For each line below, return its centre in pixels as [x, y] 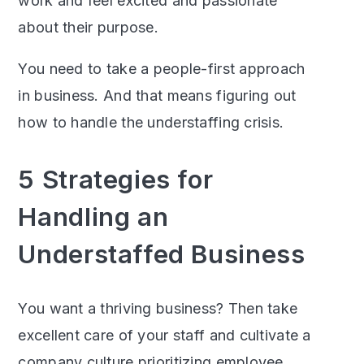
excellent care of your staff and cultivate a [165, 336]
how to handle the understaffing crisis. [151, 123]
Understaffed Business [162, 254]
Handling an [93, 217]
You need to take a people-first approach [162, 69]
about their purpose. [89, 28]
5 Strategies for [116, 180]
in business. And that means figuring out [157, 96]
